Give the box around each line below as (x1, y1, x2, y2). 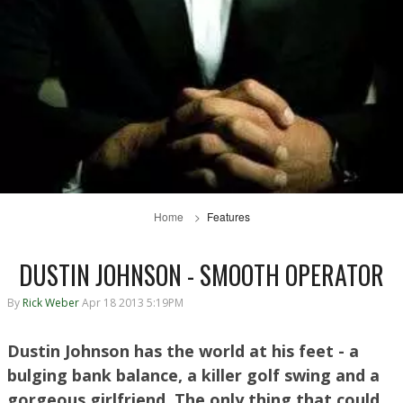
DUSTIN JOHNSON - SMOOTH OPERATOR (19, 255, 384, 293)
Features (206, 208, 250, 224)
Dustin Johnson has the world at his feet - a (7, 340, 359, 363)
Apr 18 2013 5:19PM (82, 295, 184, 311)
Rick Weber (22, 295, 79, 311)
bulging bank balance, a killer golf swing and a (7, 364, 380, 387)
